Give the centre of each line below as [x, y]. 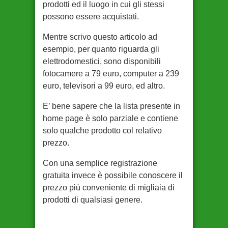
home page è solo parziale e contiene [110, 118]
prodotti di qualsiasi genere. [93, 200]
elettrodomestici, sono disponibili [102, 61]
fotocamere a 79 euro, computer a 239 [111, 74]
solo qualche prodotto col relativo [102, 131]
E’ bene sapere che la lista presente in [111, 106]
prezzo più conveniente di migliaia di [109, 188]
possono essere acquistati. [91, 17]
